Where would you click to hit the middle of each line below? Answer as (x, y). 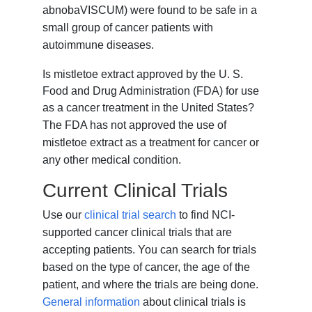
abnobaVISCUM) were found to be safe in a (150, 10)
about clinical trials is (193, 302)
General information (92, 302)
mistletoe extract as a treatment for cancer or (151, 143)
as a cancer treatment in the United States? (149, 108)
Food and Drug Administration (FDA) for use (151, 91)
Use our (64, 215)
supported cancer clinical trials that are (138, 233)
